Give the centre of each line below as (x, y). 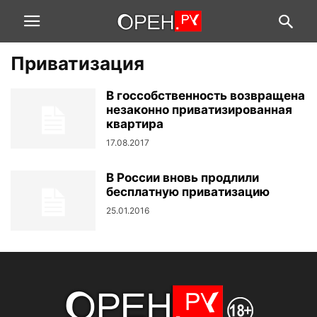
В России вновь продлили (183, 178)
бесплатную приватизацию (188, 192)
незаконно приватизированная (199, 110)
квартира (135, 124)
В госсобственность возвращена (206, 96)
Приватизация (77, 63)
